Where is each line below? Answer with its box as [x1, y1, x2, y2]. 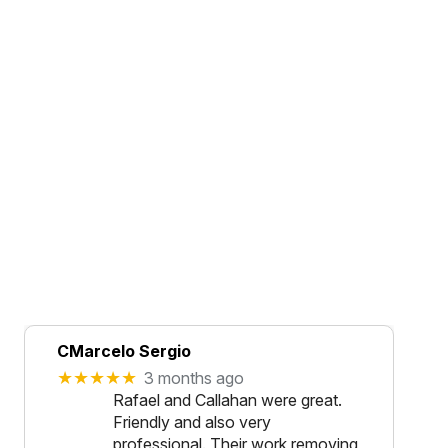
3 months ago [144, 367, 245, 388]
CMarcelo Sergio [57, 341, 191, 362]
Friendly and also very [113, 412, 271, 433]
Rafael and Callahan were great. [113, 390, 342, 411]
